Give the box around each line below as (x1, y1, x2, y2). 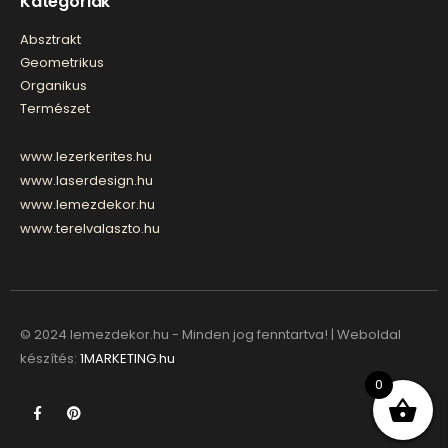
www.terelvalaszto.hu (20, 218, 160, 238)
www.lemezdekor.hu (20, 194, 155, 214)
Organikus (20, 76, 87, 96)
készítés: (20, 349, 80, 369)
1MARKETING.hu (80, 349, 175, 369)
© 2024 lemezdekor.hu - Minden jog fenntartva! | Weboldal (20, 325, 401, 345)
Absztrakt (20, 30, 81, 50)
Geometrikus (20, 53, 104, 73)
